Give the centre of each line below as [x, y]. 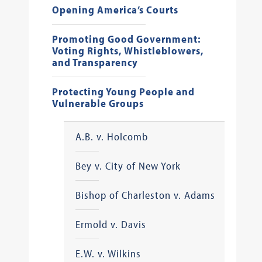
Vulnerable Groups [98, 103]
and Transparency [95, 62]
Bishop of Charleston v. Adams [145, 195]
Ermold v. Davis [111, 224]
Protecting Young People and [123, 92]
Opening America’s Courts [115, 10]
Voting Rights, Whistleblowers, [128, 51]
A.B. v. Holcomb [111, 137]
